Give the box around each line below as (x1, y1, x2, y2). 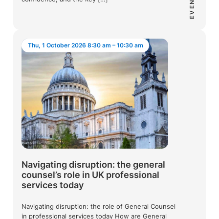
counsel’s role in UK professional (22, 170, 160, 180)
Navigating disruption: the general (22, 159, 166, 170)
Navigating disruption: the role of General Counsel (22, 202, 176, 210)
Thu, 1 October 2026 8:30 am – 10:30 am (27, 42, 143, 49)
